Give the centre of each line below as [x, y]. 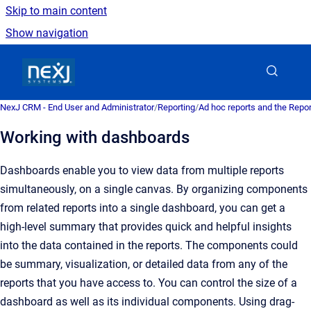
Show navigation [47, 33]
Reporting [176, 107]
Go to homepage [115, 63]
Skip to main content [56, 11]
